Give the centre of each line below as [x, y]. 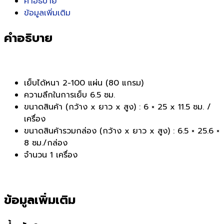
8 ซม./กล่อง [46, 143]
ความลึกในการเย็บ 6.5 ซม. [69, 95]
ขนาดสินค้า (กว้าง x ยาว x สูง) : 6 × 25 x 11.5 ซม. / [117, 107]
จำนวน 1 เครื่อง [51, 155]
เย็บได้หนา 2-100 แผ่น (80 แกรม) [84, 83]
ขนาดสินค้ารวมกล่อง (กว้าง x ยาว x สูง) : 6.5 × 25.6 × [122, 131]
